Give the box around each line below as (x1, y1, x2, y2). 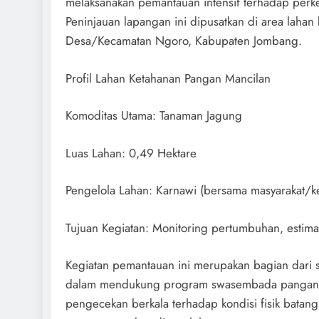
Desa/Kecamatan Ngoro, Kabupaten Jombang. (66, 32, 302, 50)
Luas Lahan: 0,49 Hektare (66, 144, 197, 162)
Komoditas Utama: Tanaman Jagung (66, 107, 242, 125)
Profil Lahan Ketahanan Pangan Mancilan (66, 69, 271, 87)
